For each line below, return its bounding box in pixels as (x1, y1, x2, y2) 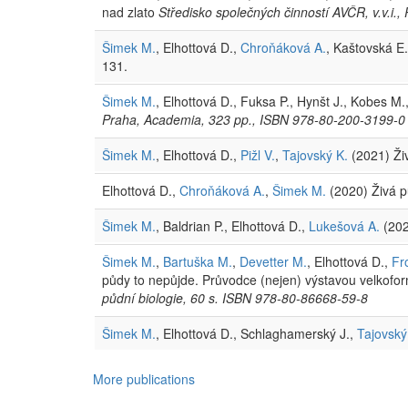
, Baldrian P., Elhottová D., (156, 216, 309, 235)
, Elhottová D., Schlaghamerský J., (156, 323, 357, 342)
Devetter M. (240, 251, 307, 270)
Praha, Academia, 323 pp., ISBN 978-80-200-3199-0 (102, 109, 405, 128)
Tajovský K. (282, 145, 348, 164)
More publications (93, 369, 195, 388)
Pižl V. (240, 145, 275, 164)
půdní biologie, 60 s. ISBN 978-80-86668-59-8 (102, 288, 368, 307)
